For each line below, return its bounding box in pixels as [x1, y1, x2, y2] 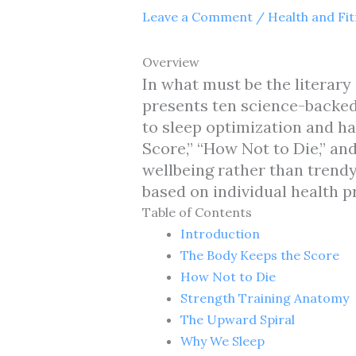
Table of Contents [141, 203, 252, 220]
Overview [141, 53, 199, 70]
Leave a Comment [141, 8, 253, 25]
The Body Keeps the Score [180, 246, 339, 263]
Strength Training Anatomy [180, 289, 349, 306]
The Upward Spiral [180, 311, 295, 327]
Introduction [180, 225, 260, 242]
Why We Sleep [180, 332, 265, 349]
